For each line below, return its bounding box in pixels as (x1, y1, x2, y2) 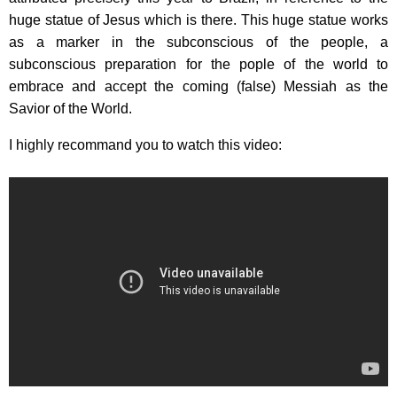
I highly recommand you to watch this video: (9, 136, 282, 152)
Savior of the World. (9, 100, 132, 116)
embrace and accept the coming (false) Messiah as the (9, 78, 388, 94)
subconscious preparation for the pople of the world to (9, 56, 388, 72)
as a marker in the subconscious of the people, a (9, 34, 388, 50)
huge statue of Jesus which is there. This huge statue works (9, 12, 388, 27)
